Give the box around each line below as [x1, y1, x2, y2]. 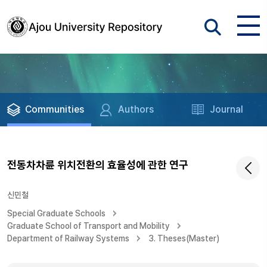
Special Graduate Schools [7, 209, 105, 218]
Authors [118, 104, 154, 115]
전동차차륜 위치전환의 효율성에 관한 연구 [7, 159, 188, 171]
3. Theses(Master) [148, 234, 219, 243]
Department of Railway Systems [7, 234, 129, 243]
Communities [25, 104, 84, 115]
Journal [210, 104, 244, 115]
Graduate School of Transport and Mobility [7, 221, 170, 231]
